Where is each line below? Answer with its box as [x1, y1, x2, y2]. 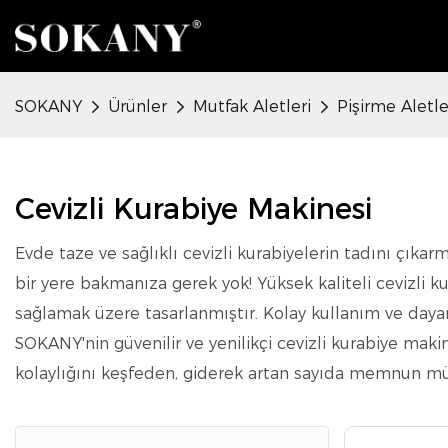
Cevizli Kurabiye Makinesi [15, 190, 372, 226]
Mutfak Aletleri [193, 97, 311, 117]
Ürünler [108, 97, 167, 117]
